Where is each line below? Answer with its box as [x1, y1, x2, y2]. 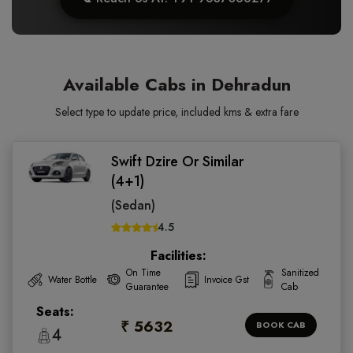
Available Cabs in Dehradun [62, 72, 291, 97]
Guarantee [125, 280, 169, 294]
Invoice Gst [203, 273, 249, 287]
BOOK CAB [256, 318, 307, 331]
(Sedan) [111, 196, 155, 214]
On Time [125, 266, 161, 280]
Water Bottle [48, 273, 98, 287]
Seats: [35, 303, 74, 321]
